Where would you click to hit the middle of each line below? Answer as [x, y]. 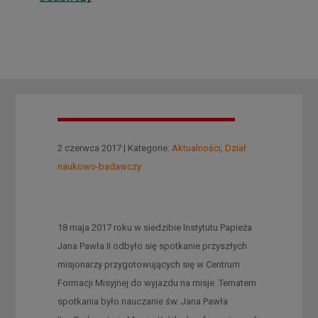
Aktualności [196, 148]
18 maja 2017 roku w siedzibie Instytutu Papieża [154, 227]
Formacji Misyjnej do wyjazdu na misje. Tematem [157, 283]
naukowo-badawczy [99, 166]
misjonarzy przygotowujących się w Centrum [148, 264]
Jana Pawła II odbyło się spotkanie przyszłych [152, 246]
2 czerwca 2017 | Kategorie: [114, 148]
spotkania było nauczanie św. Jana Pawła [142, 301]
